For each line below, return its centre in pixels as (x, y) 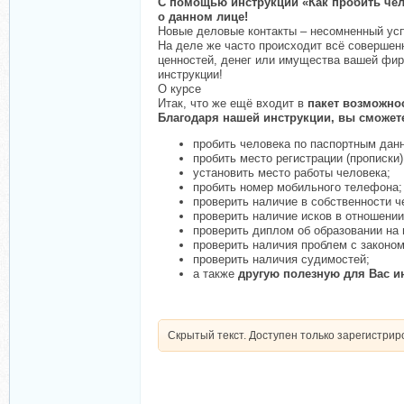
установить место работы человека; (292, 173)
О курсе (179, 89)
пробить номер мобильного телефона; (298, 187)
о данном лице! (203, 17)
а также (216, 274)
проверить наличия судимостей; (281, 259)
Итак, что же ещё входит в (233, 103)
